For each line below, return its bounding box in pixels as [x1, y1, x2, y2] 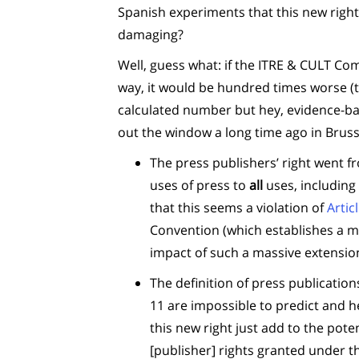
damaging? [118, 26, 184, 43]
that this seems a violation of [150, 199, 327, 216]
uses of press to [150, 176, 249, 194]
